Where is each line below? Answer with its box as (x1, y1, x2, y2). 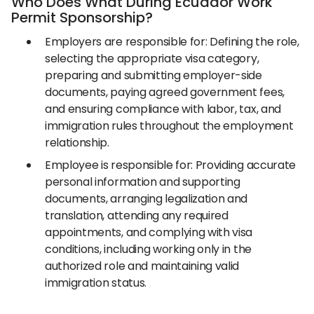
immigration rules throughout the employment (45, 118, 294, 134)
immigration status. (45, 275, 146, 291)
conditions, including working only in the (45, 241, 252, 257)
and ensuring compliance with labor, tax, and (45, 101, 281, 117)
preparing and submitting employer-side (45, 67, 262, 83)
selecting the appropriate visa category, (45, 50, 259, 67)
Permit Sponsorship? (11, 8, 153, 27)
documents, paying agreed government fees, (45, 84, 285, 100)
